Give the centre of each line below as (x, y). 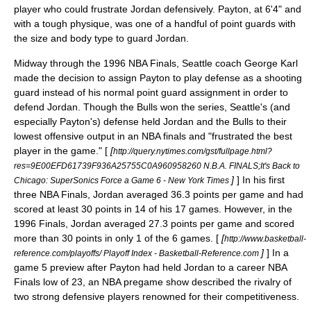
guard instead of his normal (75, 92)
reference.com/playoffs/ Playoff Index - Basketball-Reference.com (137, 253)
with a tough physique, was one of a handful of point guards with (155, 24)
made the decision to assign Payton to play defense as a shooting (158, 78)
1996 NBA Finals (140, 63)
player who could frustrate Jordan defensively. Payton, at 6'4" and (158, 9)
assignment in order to (237, 92)
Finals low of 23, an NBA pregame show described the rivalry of (153, 282)
